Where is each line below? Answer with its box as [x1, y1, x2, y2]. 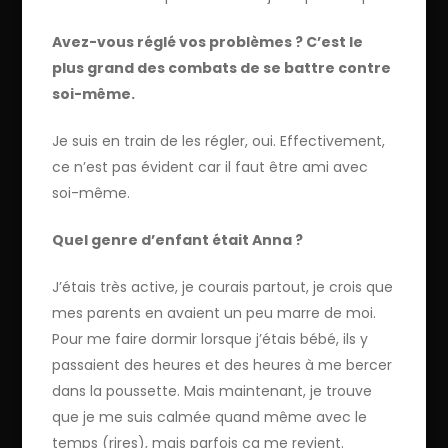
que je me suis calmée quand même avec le [52, 406, 368, 427]
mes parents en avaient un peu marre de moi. [52, 302, 377, 323]
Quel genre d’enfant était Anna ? [52, 229, 304, 250]
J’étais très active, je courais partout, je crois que [52, 276, 394, 297]
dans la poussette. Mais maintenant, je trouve [52, 380, 373, 401]
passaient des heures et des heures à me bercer [52, 354, 393, 375]
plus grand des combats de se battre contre [52, 57, 392, 78]
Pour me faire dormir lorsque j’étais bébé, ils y [52, 328, 369, 349]
